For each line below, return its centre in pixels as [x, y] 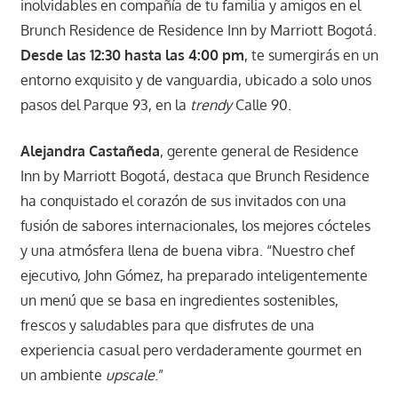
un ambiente [63, 375]
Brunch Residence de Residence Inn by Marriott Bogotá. [198, 31]
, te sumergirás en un [311, 56]
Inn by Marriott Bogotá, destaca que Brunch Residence [195, 176]
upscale [130, 375]
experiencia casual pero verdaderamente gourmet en [191, 350]
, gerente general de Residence [259, 151]
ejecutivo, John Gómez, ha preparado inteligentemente [194, 276]
